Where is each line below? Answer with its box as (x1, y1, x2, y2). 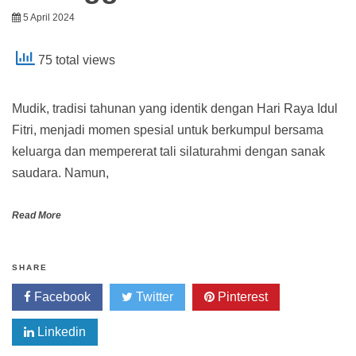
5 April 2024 (23, 12, 75, 24)
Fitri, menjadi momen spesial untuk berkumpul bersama (12, 123, 323, 137)
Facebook (31, 290, 91, 304)
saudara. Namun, (12, 166, 109, 180)
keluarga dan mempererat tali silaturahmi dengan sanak (12, 145, 325, 159)
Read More (12, 210, 61, 222)
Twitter (133, 290, 173, 304)
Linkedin (34, 325, 86, 339)
